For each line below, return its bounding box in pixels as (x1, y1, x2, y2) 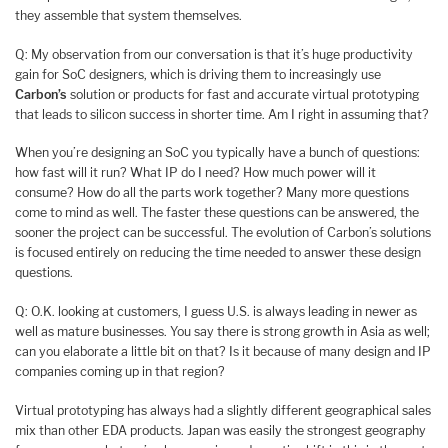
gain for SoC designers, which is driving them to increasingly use (15, 66, 381, 82)
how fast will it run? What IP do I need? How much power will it (15, 165, 376, 181)
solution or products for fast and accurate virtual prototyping (67, 86, 419, 102)
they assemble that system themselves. (15, 7, 242, 23)
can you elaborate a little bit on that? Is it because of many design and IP (15, 343, 431, 359)
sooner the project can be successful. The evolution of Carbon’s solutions (15, 225, 431, 241)
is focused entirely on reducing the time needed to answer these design (15, 245, 421, 261)
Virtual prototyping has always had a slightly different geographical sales (15, 402, 431, 418)
